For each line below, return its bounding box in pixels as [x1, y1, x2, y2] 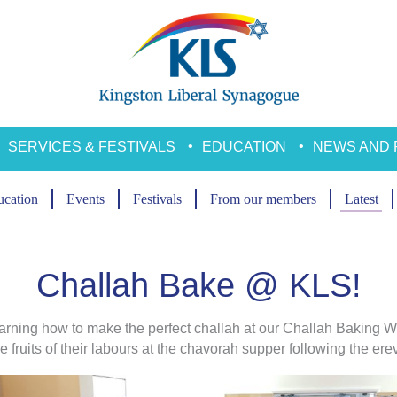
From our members [209, 191, 316, 206]
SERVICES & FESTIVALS [7, 138, 175, 154]
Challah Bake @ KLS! [35, 266, 362, 304]
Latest [344, 191, 378, 206]
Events [66, 191, 105, 206]
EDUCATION [201, 138, 286, 154]
